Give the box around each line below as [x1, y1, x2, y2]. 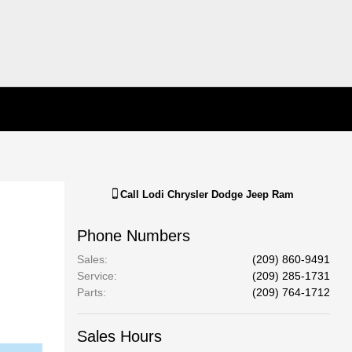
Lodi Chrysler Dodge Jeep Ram [142, 189, 295, 200]
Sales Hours [76, 328, 162, 345]
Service [76, 269, 114, 282]
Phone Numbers [76, 227, 190, 244]
